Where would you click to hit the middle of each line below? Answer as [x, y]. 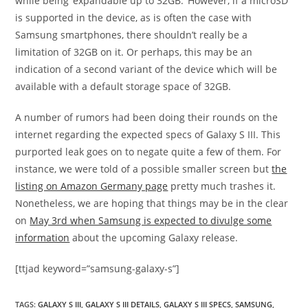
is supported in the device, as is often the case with [134, 18]
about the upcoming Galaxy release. [154, 238]
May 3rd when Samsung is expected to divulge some [151, 220]
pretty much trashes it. [222, 186]
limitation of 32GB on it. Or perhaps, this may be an [134, 52]
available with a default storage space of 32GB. [123, 86]
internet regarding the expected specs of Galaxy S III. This [148, 134]
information [43, 238]
